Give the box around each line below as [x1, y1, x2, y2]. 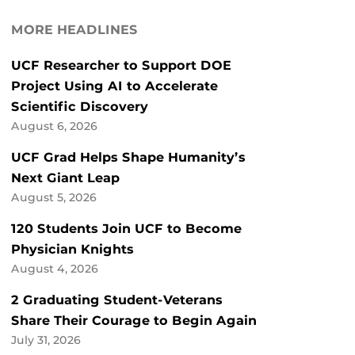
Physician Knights [11, 242, 134, 258]
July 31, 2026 [11, 334, 81, 347]
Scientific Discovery [11, 99, 148, 115]
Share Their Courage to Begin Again [11, 313, 257, 329]
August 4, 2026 [11, 262, 98, 276]
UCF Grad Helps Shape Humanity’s [11, 150, 246, 166]
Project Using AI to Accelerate [11, 78, 218, 94]
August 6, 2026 [11, 120, 97, 133]
